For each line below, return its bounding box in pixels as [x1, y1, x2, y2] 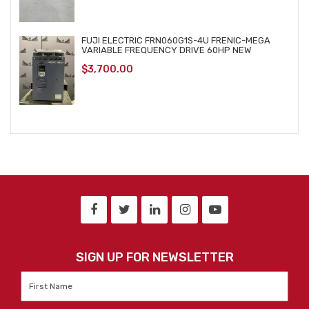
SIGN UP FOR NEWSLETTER [75, 250, 234, 265]
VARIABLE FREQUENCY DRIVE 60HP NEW [81, 45, 251, 55]
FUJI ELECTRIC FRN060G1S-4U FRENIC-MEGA [81, 35, 270, 46]
